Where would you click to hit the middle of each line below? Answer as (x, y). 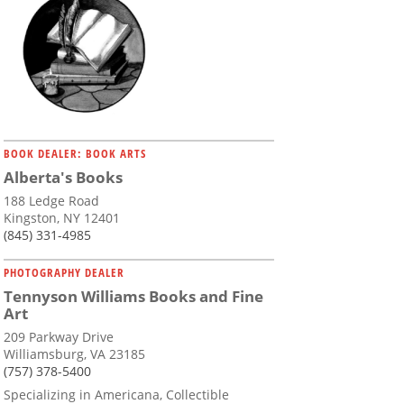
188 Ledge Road (51, 201)
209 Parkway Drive (59, 337)
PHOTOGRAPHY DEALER (64, 273)
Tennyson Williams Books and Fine (133, 297)
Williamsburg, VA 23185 (74, 354)
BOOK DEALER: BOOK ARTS (75, 154)
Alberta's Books (63, 178)
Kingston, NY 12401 (62, 218)
